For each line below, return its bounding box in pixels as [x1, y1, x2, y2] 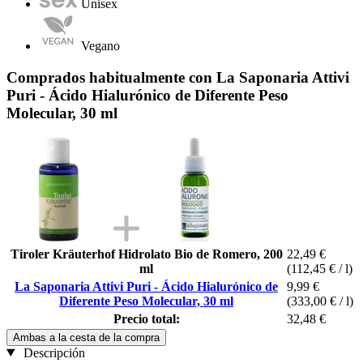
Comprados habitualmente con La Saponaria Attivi [6, 68, 349, 86]
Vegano [81, 39, 120, 53]
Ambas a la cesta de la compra [13, 331, 160, 344]
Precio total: [113, 311, 180, 326]
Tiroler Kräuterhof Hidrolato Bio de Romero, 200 [10, 246, 283, 261]
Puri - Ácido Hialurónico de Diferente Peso [6, 86, 288, 104]
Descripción [19, 345, 85, 360]
